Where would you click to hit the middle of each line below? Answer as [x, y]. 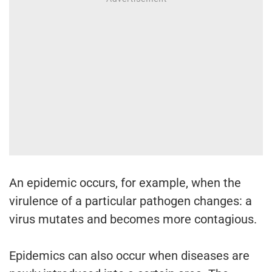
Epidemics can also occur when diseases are [129, 256]
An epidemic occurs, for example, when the [125, 183]
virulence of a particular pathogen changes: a [131, 201]
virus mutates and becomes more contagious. [133, 219]
